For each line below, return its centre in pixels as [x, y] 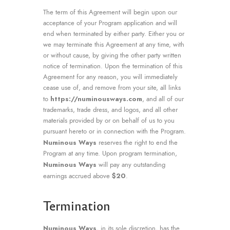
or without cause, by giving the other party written [112, 55]
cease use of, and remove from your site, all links [112, 88]
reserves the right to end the [137, 142]
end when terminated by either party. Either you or [114, 34]
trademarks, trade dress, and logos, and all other [110, 110]
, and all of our [163, 99]
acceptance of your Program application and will [110, 23]
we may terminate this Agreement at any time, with [114, 44]
